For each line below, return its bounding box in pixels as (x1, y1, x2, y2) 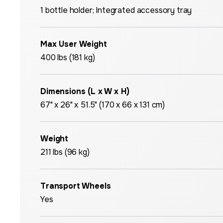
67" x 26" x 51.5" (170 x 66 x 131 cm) (40, 100, 165, 110)
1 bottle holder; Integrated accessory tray (40, 5, 192, 15)
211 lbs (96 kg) (40, 147, 90, 157)
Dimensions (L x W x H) (40, 86, 129, 97)
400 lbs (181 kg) (40, 52, 95, 63)
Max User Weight (40, 39, 107, 49)
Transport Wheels (40, 181, 111, 191)
